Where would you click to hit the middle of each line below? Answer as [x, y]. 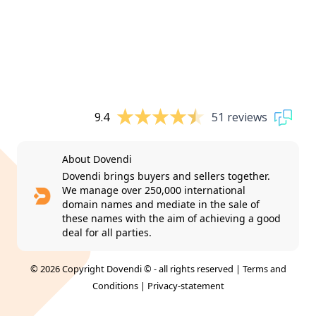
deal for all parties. [107, 232]
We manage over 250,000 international [154, 190]
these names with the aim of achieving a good [172, 218]
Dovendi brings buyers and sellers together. [166, 176]
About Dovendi [97, 159]
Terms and [264, 268]
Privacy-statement [186, 285]
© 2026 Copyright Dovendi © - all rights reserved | [136, 268]
